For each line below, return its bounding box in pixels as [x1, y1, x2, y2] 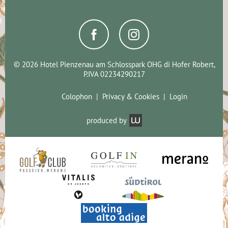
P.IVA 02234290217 [83, 69, 145, 79]
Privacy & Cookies [102, 91, 159, 101]
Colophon [61, 91, 92, 101]
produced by [86, 115, 127, 125]
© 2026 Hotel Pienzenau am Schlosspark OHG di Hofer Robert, [13, 59, 215, 69]
